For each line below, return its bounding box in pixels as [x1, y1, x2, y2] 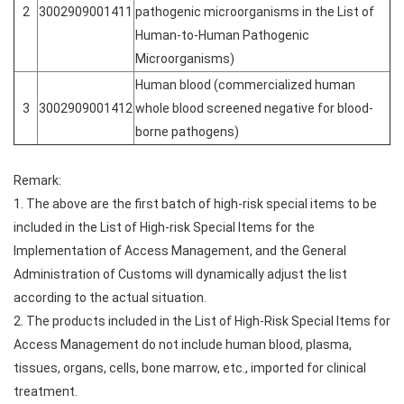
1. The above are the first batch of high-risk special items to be [14, 197, 377, 211]
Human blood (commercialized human [135, 78, 355, 92]
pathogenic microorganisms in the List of [135, 5, 374, 19]
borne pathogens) [135, 124, 239, 139]
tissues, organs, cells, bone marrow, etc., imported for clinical [14, 361, 366, 375]
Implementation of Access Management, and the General [14, 243, 346, 258]
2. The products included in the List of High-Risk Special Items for [14, 314, 390, 328]
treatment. [14, 384, 78, 399]
